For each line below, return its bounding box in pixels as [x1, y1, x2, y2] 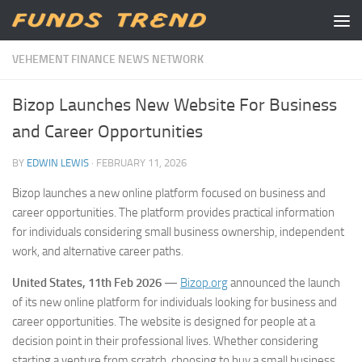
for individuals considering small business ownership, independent [12, 225, 344, 239]
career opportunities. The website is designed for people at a [12, 314, 315, 329]
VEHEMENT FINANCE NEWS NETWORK [12, 53, 204, 66]
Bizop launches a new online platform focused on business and [12, 186, 326, 200]
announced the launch [228, 276, 340, 290]
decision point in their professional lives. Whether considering [12, 334, 318, 348]
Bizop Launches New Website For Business [12, 95, 337, 116]
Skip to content [22, 15, 107, 31]
